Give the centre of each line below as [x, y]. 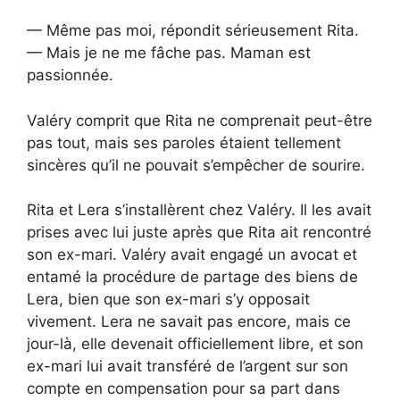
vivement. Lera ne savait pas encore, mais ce [189, 322]
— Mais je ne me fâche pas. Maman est [169, 53]
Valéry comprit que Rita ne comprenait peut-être [200, 120]
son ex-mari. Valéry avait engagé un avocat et [192, 255]
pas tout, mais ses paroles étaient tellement [184, 142]
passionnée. [70, 75]
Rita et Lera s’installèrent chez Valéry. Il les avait [199, 210]
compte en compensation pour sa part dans [183, 389]
